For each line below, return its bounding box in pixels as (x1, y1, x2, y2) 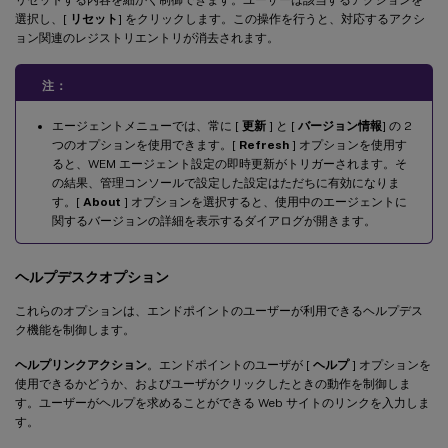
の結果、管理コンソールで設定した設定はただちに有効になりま (52, 175, 400, 190)
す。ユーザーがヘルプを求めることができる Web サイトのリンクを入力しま (15, 395, 430, 410)
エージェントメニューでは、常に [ (52, 118, 242, 133)
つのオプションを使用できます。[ (52, 137, 239, 152)
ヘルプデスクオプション (15, 268, 169, 285)
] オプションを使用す (289, 137, 407, 152)
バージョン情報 (298, 118, 382, 133)
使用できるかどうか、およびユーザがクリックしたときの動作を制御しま (15, 376, 411, 391)
